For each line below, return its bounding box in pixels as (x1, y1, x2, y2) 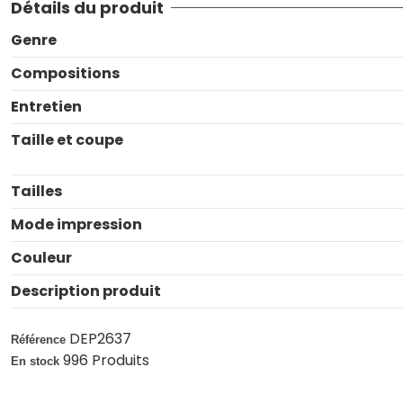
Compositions (11, 63, 120, 85)
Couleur (11, 247, 72, 269)
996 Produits (63, 349, 149, 371)
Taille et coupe (11, 130, 123, 151)
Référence (11, 333, 66, 347)
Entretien (11, 96, 82, 118)
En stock (11, 354, 59, 368)
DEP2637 (69, 328, 131, 350)
